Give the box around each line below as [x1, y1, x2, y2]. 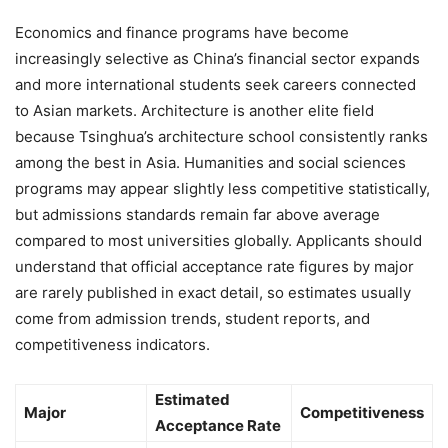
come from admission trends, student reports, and [15, 308, 370, 328]
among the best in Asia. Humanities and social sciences [15, 152, 406, 172]
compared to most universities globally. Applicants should [15, 230, 422, 250]
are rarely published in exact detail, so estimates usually [15, 282, 411, 302]
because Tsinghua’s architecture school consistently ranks [15, 126, 428, 146]
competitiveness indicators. [15, 334, 210, 354]
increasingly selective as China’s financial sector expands [15, 48, 420, 68]
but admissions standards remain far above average [15, 204, 380, 224]
